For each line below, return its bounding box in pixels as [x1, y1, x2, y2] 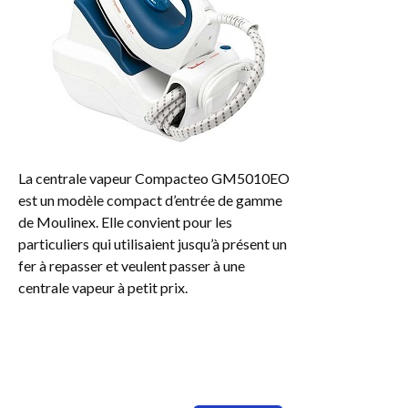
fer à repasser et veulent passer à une [18, 256, 245, 274]
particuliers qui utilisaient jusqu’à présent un [18, 234, 287, 252]
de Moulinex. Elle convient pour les [18, 212, 232, 230]
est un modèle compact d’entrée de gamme [18, 190, 282, 209]
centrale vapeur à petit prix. [18, 278, 188, 296]
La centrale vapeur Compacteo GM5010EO [18, 168, 290, 187]
